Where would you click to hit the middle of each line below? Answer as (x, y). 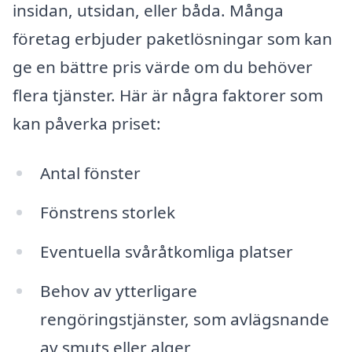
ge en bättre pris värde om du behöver (163, 66)
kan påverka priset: (87, 123)
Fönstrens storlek (107, 213)
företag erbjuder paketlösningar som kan (172, 38)
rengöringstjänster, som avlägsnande (184, 319)
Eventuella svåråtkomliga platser (166, 252)
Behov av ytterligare (118, 290)
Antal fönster (90, 173)
